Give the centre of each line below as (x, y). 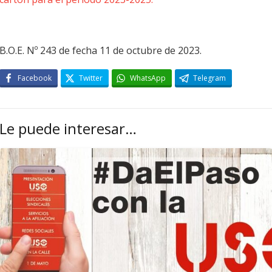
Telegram (209, 78)
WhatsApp (148, 78)
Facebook (35, 78)
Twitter (91, 78)
